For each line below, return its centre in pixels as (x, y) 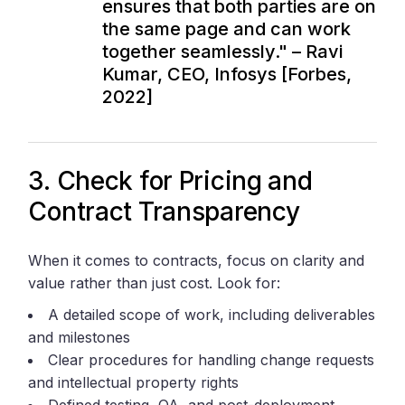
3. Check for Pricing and (170, 181)
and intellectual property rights (134, 383)
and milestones (80, 338)
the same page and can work (227, 29)
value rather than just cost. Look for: (155, 283)
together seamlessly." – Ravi (223, 52)
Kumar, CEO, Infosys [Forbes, (227, 75)
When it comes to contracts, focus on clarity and (197, 261)
